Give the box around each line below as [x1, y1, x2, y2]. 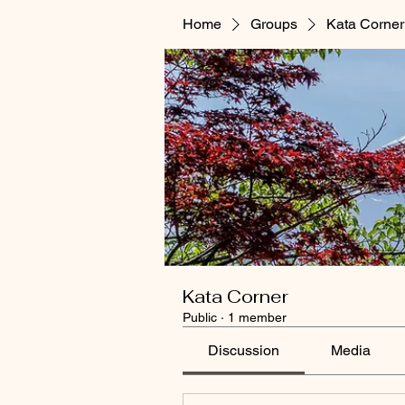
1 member [228, 310, 287, 325]
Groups [250, 15, 297, 33]
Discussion [208, 342, 280, 359]
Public [183, 310, 217, 325]
